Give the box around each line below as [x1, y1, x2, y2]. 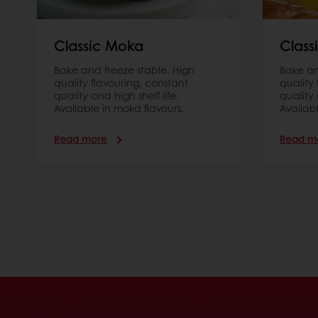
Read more [54, 131, 107, 146]
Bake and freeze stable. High [54, 62, 194, 77]
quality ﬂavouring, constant [54, 75, 188, 90]
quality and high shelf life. [54, 88, 179, 103]
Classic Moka [54, 35, 143, 56]
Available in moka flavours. [54, 101, 184, 116]
